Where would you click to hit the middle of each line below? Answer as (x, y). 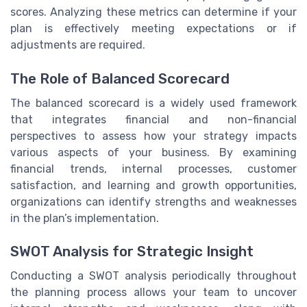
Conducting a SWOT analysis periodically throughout (153, 275)
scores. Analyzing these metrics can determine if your (153, 12)
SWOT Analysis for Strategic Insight (132, 251)
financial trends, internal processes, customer (153, 169)
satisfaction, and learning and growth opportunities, (153, 185)
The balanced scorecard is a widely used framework (153, 103)
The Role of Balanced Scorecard (120, 78)
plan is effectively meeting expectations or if (153, 29)
